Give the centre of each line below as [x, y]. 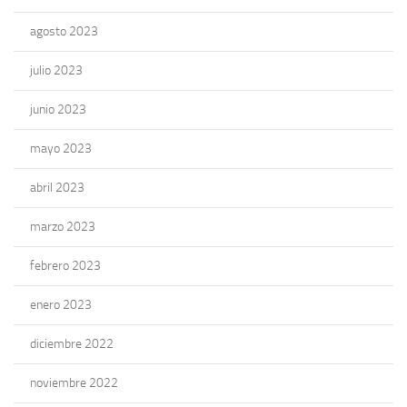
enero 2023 [61, 304]
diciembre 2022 [72, 343]
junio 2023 [58, 109]
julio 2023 [56, 70]
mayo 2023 [61, 148]
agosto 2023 [64, 31]
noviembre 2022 [74, 382]
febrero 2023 [65, 265]
